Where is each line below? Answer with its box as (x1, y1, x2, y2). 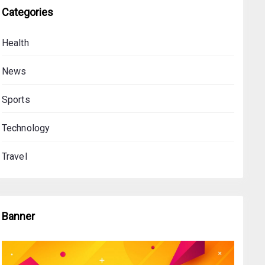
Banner (1, 210, 35, 222)
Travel (1, 151, 27, 162)
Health (1, 37, 29, 49)
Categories (1, 6, 53, 18)
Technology (1, 122, 50, 134)
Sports (1, 94, 30, 105)
